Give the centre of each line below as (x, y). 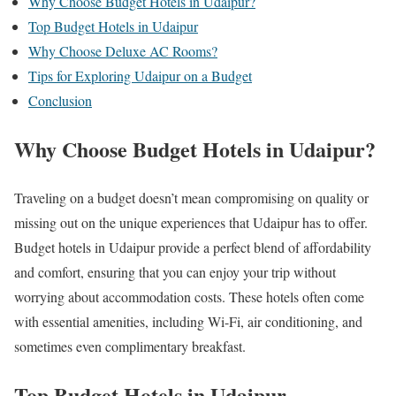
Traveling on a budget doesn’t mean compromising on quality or (191, 198)
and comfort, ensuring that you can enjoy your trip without (175, 272)
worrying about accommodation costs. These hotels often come (189, 297)
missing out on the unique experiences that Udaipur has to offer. (191, 223)
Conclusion (60, 101)
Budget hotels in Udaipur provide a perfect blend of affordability (193, 247)
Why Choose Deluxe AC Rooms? (123, 51)
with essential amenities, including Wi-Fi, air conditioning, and (188, 322)
